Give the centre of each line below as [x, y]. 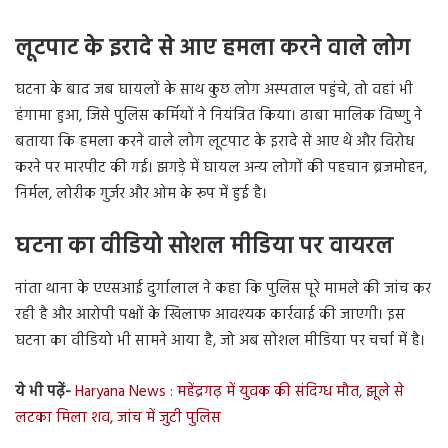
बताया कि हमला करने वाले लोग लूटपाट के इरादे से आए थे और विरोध [214, 142]
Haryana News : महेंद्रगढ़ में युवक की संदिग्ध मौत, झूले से [239, 391]
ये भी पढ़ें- [43, 391]
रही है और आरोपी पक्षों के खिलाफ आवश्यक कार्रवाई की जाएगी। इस [210, 314]
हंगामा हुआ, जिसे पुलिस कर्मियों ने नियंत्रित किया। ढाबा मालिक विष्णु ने [218, 116]
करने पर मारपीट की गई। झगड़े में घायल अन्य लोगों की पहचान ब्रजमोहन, [221, 168]
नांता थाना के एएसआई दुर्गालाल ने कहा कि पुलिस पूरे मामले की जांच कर [223, 288]
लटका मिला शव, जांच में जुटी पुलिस [118, 417]
